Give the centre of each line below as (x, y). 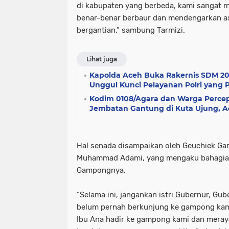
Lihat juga (102, 59)
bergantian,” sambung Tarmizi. (131, 30)
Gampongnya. (101, 170)
